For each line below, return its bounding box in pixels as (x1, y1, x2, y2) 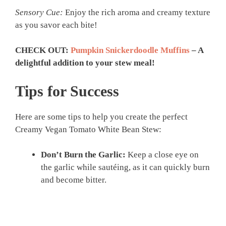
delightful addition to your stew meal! (15, 58, 155, 68)
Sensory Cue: (15, 7, 63, 17)
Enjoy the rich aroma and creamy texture (63, 7, 210, 17)
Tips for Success (15, 82, 119, 99)
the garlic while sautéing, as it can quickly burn (41, 162, 210, 173)
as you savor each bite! (15, 20, 97, 30)
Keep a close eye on (126, 150, 199, 160)
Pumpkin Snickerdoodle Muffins (71, 45, 190, 55)
